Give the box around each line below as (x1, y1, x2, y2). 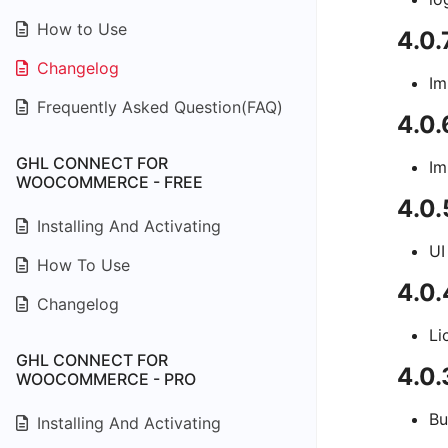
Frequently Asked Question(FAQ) (32, 97, 283, 117)
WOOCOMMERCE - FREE (16, 172, 203, 192)
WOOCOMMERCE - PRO (16, 369, 196, 389)
